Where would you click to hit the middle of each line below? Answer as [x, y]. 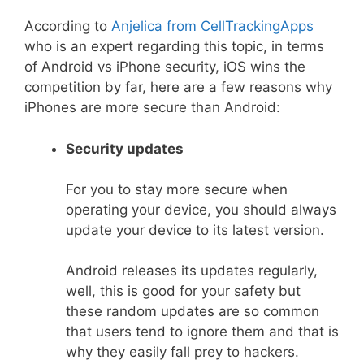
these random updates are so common [193, 311]
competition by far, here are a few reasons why [178, 87]
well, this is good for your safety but [183, 290]
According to [68, 26]
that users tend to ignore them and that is [202, 331]
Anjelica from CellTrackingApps [212, 26]
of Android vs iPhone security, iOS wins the [165, 67]
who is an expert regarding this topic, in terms [174, 46]
